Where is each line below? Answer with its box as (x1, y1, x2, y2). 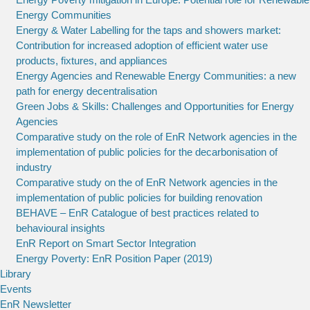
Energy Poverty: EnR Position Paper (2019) (15, 252, 212, 264)
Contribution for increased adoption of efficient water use (15, 39, 268, 51)
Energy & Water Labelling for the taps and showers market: (15, 24, 281, 36)
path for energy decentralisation (15, 84, 157, 97)
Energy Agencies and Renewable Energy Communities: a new (15, 69, 296, 82)
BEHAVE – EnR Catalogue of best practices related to (15, 206, 259, 219)
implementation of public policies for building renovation (15, 191, 262, 203)
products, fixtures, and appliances (15, 54, 170, 66)
